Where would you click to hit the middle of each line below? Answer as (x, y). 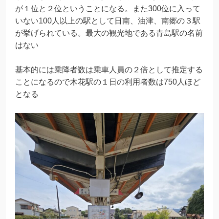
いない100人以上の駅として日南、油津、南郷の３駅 (108, 21)
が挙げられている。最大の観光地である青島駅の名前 (109, 33)
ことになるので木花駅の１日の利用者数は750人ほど (108, 82)
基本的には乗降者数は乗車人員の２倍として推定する (109, 70)
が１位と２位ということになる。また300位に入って (108, 8)
